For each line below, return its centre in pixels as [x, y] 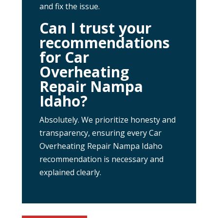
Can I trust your [95, 28]
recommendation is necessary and [101, 159]
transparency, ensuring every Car [100, 133]
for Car [64, 57]
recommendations [104, 42]
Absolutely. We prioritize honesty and [107, 119]
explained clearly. [70, 172]
